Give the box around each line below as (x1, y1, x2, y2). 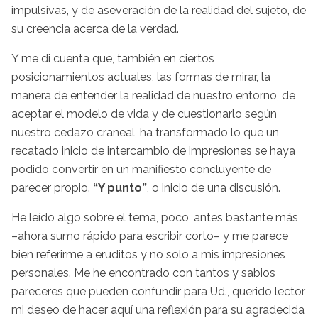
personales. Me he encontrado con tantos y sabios (11, 265, 275, 280)
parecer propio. (11, 180, 90, 194)
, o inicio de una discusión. (147, 180, 280, 194)
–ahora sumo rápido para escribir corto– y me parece (11, 229, 288, 243)
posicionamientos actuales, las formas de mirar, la (11, 70, 270, 84)
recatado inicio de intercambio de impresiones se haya (11, 143, 295, 158)
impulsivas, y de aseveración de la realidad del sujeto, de (11, 3, 306, 17)
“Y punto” (90, 180, 147, 194)
